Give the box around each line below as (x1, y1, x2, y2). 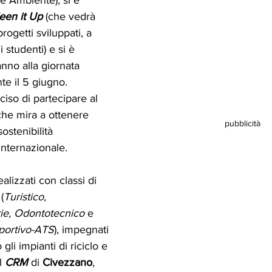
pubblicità (224, 118, 260, 129)
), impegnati (54, 223, 112, 236)
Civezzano (42, 256, 92, 268)
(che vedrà (42, 10, 98, 22)
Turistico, (4, 190, 49, 203)
